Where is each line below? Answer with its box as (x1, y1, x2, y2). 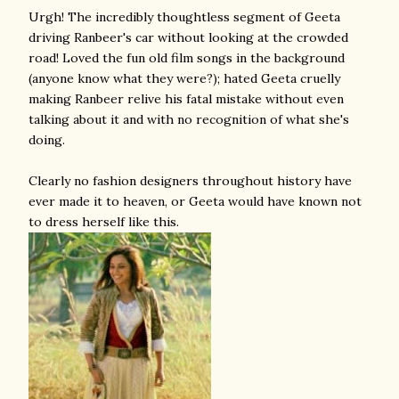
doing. (28, 132, 65, 148)
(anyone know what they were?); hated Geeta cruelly (28, 70, 340, 86)
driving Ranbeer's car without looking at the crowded (28, 29, 348, 45)
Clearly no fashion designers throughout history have (28, 173, 352, 189)
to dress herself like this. (28, 214, 179, 230)
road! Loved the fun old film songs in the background (28, 50, 345, 66)
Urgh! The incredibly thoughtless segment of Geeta (28, 9, 340, 25)
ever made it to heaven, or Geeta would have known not (28, 193, 362, 209)
